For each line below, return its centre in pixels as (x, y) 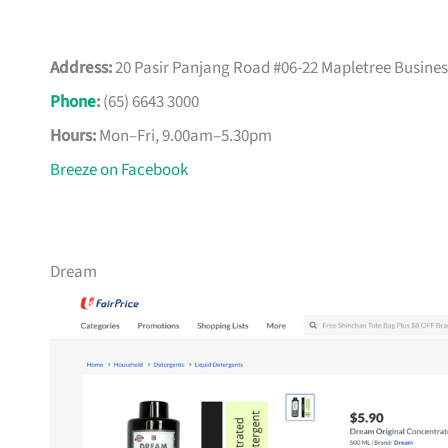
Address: (81, 68)
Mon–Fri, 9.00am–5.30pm (184, 136)
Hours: (73, 136)
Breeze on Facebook (119, 170)
